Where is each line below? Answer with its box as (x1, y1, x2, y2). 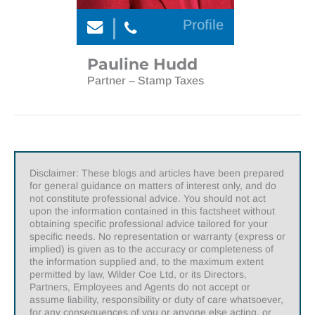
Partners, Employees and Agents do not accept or (30, 281, 250, 292)
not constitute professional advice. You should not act (30, 192, 266, 204)
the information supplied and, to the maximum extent (30, 255, 264, 267)
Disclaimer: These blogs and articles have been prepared (30, 167, 284, 179)
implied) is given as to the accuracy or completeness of (30, 243, 274, 255)
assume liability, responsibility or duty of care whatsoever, (30, 293, 283, 305)
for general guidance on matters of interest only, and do (30, 179, 276, 191)
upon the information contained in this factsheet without (30, 205, 275, 217)
